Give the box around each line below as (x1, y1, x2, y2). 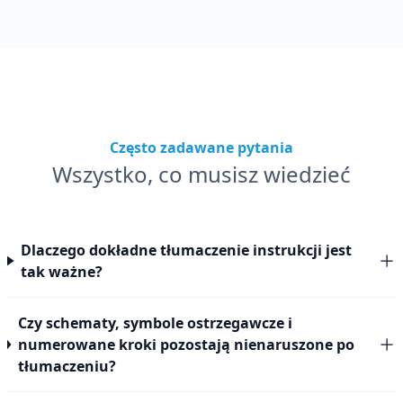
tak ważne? (21, 262, 103, 282)
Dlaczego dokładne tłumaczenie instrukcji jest (21, 240, 353, 260)
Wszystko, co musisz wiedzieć (52, 159, 351, 189)
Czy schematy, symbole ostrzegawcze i (17, 313, 292, 333)
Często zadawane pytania (110, 138, 293, 157)
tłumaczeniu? (17, 356, 116, 376)
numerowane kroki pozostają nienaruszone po (17, 335, 354, 354)
